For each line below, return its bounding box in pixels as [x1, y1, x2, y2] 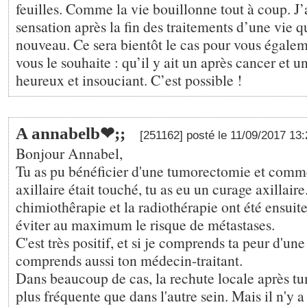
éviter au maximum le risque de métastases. [16, 214, 275, 234]
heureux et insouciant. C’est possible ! [16, 70, 242, 90]
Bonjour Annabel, [16, 143, 123, 163]
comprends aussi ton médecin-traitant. [16, 250, 243, 270]
